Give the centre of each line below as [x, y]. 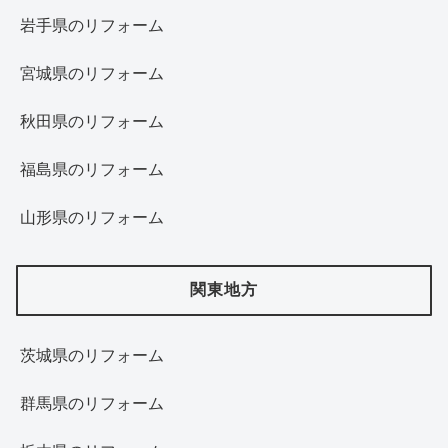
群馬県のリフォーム [92, 403]
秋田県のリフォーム [92, 122]
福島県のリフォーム [92, 170]
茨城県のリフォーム [92, 355]
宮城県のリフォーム [92, 74]
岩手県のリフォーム [92, 26]
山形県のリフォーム [92, 218]
